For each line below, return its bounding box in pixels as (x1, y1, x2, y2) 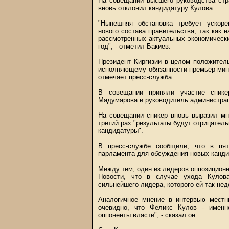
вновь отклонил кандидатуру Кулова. (98, 4, 215, 12)
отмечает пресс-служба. (98, 73, 174, 81)
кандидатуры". (98, 127, 143, 134)
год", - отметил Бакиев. (98, 42, 171, 50)
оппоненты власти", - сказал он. (98, 211, 197, 219)
